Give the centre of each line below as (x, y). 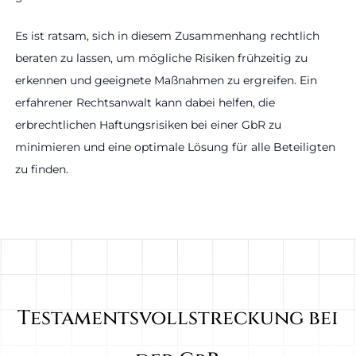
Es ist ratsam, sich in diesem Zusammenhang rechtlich (167, 36)
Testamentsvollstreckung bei (178, 318)
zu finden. (42, 170)
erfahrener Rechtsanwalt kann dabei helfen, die (145, 103)
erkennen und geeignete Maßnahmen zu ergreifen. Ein (166, 81)
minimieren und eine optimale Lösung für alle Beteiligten (175, 147)
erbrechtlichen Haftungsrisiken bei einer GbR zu (148, 125)
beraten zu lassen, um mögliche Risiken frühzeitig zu (161, 58)
